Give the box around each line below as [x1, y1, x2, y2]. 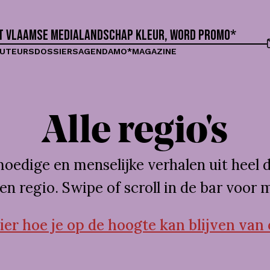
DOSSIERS [34, 46, 78, 56]
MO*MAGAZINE [113, 46, 177, 56]
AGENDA [78, 46, 113, 56]
